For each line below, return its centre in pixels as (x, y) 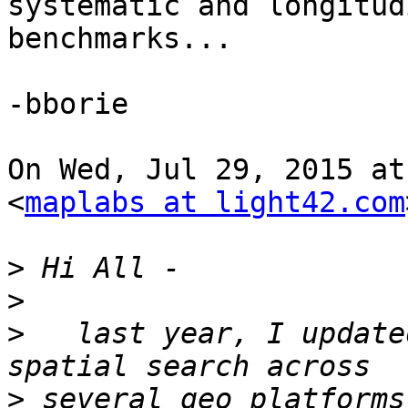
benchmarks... (120, 39)
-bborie (68, 104)
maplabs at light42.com (215, 203)
